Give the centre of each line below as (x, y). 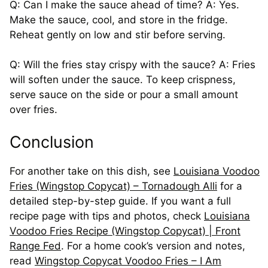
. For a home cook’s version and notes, (153, 246)
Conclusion (52, 142)
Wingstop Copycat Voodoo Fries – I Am (128, 261)
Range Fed (35, 246)
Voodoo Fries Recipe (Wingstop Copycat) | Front (125, 231)
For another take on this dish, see (92, 171)
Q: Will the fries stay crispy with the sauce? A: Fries (133, 65)
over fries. (33, 110)
